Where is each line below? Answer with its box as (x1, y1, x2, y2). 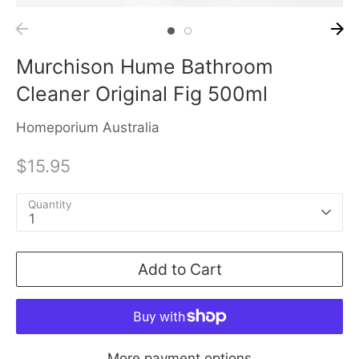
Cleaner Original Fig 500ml (16, 81, 268, 106)
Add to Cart (137, 259, 222, 279)
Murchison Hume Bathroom (16, 54, 273, 79)
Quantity (28, 197, 72, 211)
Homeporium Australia (16, 119, 159, 136)
